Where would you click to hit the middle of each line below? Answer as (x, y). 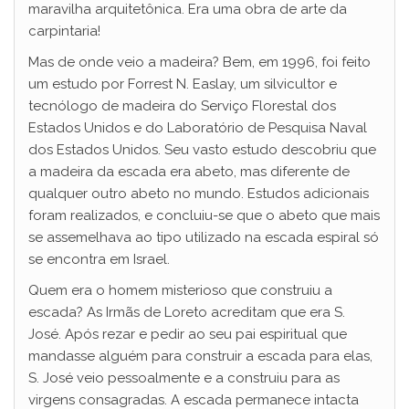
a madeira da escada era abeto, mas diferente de (189, 171)
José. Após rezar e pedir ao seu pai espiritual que (188, 334)
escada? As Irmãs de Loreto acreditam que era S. (187, 312)
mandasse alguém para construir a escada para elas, (200, 356)
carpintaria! (64, 31)
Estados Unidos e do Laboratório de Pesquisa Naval (198, 127)
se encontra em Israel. (99, 259)
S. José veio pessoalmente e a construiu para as (184, 378)
